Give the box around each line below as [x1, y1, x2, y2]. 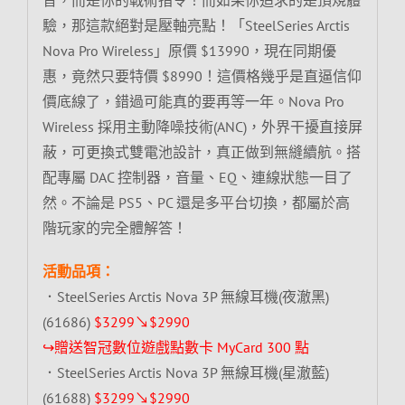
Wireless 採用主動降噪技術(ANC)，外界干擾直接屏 [42, 117, 363, 136]
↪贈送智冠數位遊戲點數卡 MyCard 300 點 [42, 337, 309, 356]
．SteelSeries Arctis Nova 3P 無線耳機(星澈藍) [42, 363, 329, 381]
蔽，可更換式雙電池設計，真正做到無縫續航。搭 [42, 142, 361, 161]
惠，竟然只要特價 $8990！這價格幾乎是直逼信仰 [42, 66, 362, 85]
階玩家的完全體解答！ [42, 218, 187, 237]
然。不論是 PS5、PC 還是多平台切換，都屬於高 [42, 193, 350, 212]
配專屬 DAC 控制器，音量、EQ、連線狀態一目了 [42, 167, 353, 186]
